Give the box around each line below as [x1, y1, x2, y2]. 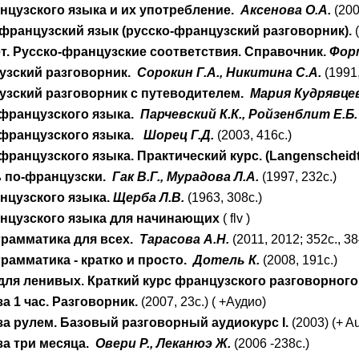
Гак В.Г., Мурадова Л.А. [112, 170, 260, 184]
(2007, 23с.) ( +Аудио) [138, 295, 267, 309]
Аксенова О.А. [240, 3, 332, 17]
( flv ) [220, 212, 251, 225]
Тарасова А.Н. [139, 232, 230, 246]
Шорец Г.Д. [143, 128, 215, 142]
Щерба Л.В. [113, 191, 185, 204]
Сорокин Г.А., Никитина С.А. [137, 66, 322, 79]
